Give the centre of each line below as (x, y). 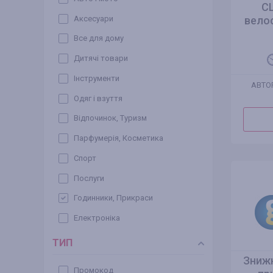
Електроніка (97, 218)
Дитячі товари (101, 58)
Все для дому (99, 38)
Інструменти (97, 78)
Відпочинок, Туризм (110, 118)
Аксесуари (94, 18)
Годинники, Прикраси (113, 198)
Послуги (89, 178)
